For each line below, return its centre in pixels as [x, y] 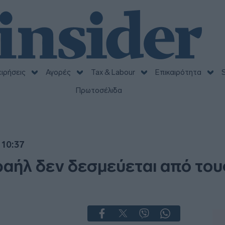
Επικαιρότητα [178, 72]
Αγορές [58, 72]
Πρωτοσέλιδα [99, 90]
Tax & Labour [113, 72]
